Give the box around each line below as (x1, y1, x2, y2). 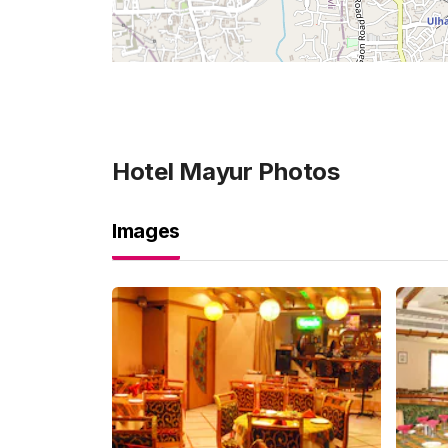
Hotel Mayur (112, 157, 253, 186)
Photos (252, 157, 340, 186)
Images (112, 219, 180, 243)
